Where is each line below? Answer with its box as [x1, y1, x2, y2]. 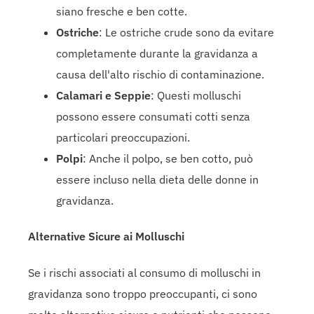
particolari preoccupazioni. [56, 130, 190, 145]
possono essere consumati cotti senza [56, 109, 250, 124]
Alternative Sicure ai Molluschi [28, 229, 184, 244]
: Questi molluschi [151, 88, 241, 103]
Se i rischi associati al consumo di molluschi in [28, 265, 261, 280]
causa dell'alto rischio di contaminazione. [56, 67, 264, 82]
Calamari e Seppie [56, 88, 151, 103]
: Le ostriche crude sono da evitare [99, 25, 274, 40]
